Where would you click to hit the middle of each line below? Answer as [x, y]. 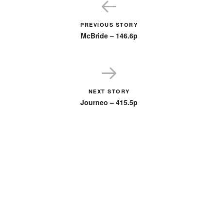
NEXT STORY [109, 91]
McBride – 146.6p [109, 35]
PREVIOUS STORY [109, 24]
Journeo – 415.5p [109, 102]
